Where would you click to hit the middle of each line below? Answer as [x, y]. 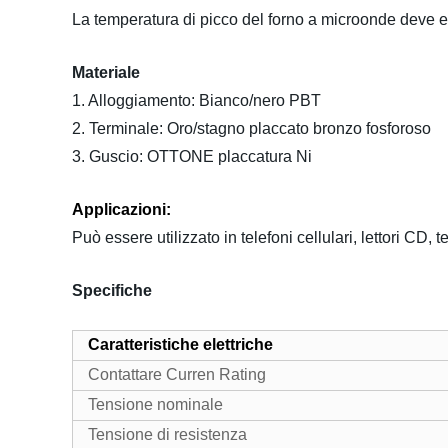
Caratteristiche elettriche [180, 344]
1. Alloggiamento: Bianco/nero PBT [196, 100]
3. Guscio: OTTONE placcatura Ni [192, 156]
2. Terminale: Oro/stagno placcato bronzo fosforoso [251, 128]
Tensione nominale [155, 404]
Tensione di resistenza [167, 434]
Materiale [106, 72]
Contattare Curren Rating [177, 374]
